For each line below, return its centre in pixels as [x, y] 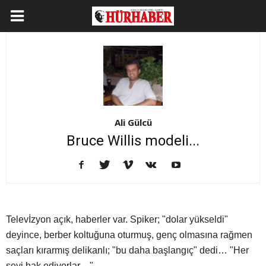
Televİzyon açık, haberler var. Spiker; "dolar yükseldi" [117, 220]
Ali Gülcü [133, 123]
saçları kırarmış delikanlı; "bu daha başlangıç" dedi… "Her [127, 251]
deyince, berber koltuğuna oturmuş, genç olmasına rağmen [129, 235]
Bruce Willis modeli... [133, 141]
